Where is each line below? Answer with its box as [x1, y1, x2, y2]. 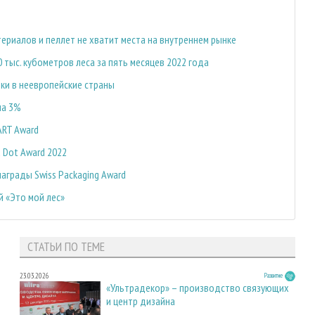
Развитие [264, 271, 283, 281]
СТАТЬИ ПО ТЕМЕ [27, 238, 105, 255]
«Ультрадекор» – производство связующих [106, 281, 289, 295]
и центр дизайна [106, 294, 175, 309]
